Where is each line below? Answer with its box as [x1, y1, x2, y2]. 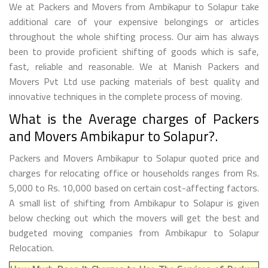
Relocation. [9, 240, 54, 255]
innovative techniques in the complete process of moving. [9, 89, 242, 103]
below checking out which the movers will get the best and [9, 210, 259, 225]
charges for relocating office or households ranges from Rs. [9, 165, 259, 180]
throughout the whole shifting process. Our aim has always [9, 29, 259, 44]
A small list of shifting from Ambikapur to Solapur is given [9, 195, 259, 210]
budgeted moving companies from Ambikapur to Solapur [9, 225, 259, 240]
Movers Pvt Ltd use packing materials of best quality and [9, 74, 259, 89]
